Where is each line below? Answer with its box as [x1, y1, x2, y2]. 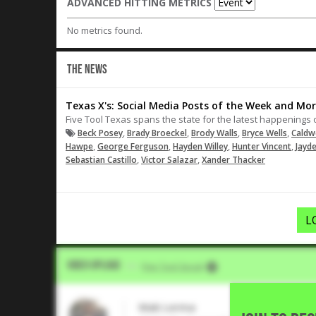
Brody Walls [191, 127, 238, 139]
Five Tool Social [142, 260, 203, 272]
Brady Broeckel [127, 127, 187, 139]
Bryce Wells [242, 127, 287, 139]
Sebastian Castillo [66, 154, 137, 166]
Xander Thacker [202, 154, 265, 166]
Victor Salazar [141, 154, 197, 166]
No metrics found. [67, 24, 142, 37]
